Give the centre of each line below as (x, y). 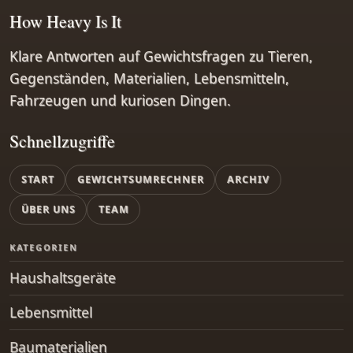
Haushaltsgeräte (63, 278)
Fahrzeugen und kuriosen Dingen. (120, 100)
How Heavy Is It (65, 21)
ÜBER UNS (48, 209)
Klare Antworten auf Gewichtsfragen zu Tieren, (161, 56)
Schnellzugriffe (62, 140)
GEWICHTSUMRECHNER (140, 179)
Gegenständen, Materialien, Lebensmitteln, (149, 78)
